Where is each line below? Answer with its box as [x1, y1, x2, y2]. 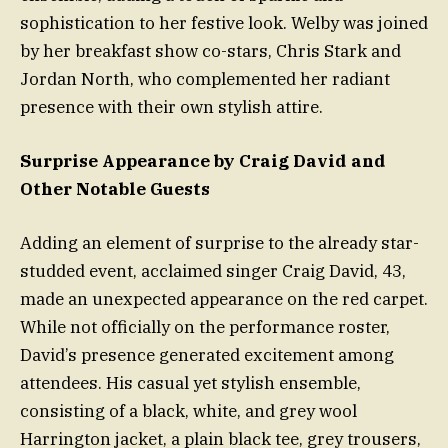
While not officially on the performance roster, [20, 316, 390, 339]
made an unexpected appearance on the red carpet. [20, 288, 428, 311]
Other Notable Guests [20, 177, 210, 200]
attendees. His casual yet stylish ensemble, [20, 372, 361, 395]
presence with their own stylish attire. [20, 95, 323, 118]
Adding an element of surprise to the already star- [20, 232, 419, 255]
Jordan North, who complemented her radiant [20, 67, 390, 90]
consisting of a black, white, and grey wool [20, 400, 357, 423]
